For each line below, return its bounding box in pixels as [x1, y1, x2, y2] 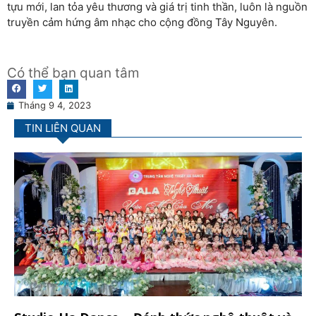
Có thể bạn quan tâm [7, 64, 140, 81]
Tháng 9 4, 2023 [18, 99, 91, 111]
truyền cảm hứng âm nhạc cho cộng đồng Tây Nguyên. [7, 15, 277, 29]
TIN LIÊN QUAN [25, 121, 101, 135]
